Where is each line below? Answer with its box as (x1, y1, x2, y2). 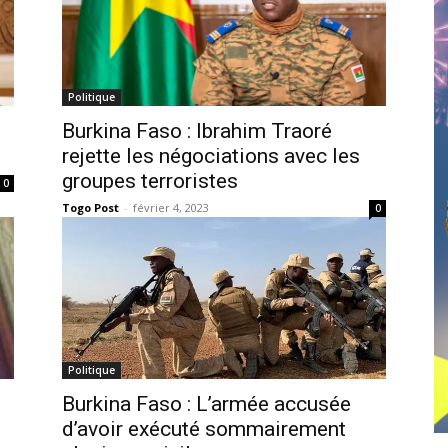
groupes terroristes (62, 168, 238, 193)
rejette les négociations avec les (62, 143, 360, 168)
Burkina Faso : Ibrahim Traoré (62, 118, 332, 143)
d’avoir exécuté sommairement (62, 416, 346, 441)
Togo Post (62, 199, 119, 215)
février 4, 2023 (133, 199, 209, 215)
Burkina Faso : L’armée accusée (62, 391, 351, 416)
